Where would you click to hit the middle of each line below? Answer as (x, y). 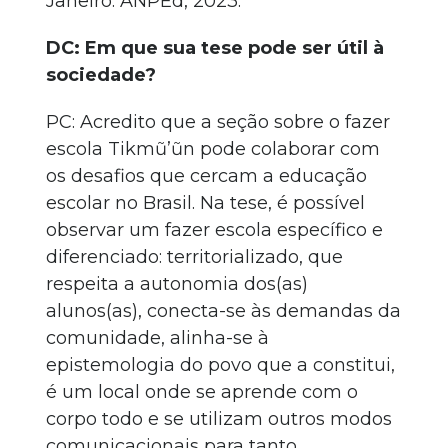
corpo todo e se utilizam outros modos (219, 419)
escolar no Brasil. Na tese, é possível (205, 203)
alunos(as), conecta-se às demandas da (223, 311)
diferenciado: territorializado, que (194, 257)
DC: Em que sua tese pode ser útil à (215, 48)
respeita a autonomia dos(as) (177, 284)
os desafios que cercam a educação (206, 176)
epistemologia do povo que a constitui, (220, 365)
